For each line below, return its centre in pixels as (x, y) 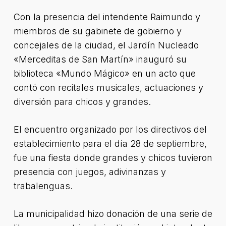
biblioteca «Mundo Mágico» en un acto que (104, 73)
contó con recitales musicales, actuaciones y (108, 88)
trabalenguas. (43, 186)
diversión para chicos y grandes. (82, 102)
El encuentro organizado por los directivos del (110, 129)
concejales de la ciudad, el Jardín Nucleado (106, 45)
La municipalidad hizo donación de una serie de (113, 214)
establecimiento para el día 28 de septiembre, (110, 144)
